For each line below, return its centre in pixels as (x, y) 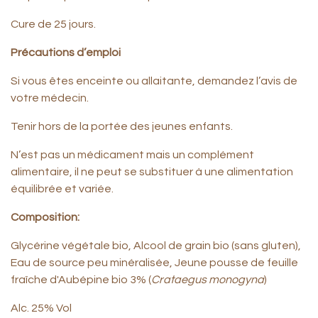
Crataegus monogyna (208, 280)
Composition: (45, 217)
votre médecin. (50, 98)
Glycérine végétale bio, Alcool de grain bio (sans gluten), (156, 246)
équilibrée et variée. (62, 189)
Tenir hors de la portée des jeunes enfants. (122, 126)
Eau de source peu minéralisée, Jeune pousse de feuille (154, 263)
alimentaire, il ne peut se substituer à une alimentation (152, 172)
